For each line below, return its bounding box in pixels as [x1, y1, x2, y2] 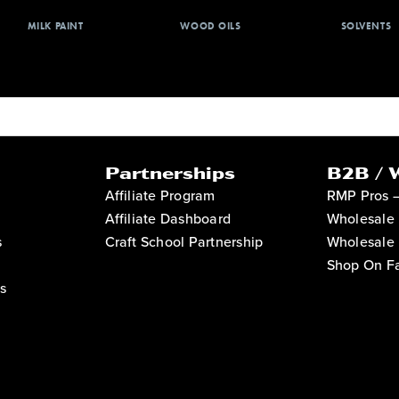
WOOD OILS [180, 19, 241, 32]
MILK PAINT [27, 19, 84, 32]
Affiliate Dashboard [104, 208, 232, 228]
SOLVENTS [340, 19, 392, 32]
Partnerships [104, 161, 235, 183]
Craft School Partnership [104, 232, 264, 251]
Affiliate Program [104, 185, 216, 205]
